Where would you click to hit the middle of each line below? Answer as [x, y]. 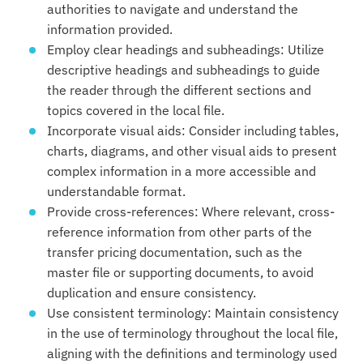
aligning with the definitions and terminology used [192, 353]
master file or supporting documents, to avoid [180, 272]
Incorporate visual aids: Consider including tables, [193, 130]
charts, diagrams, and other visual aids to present [192, 151]
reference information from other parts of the [179, 232]
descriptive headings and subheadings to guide [184, 70]
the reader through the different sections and [179, 90]
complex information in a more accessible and [181, 171]
